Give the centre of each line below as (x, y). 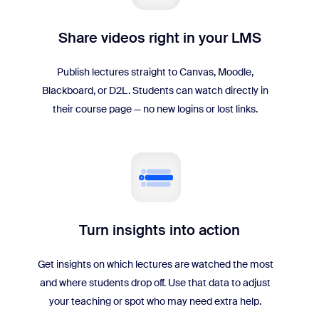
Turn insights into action (159, 230)
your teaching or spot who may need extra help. (155, 301)
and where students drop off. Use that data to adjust (155, 282)
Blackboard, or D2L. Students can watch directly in (155, 90)
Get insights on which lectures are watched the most (155, 264)
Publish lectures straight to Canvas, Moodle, (155, 72)
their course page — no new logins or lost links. (155, 109)
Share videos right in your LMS (159, 37)
